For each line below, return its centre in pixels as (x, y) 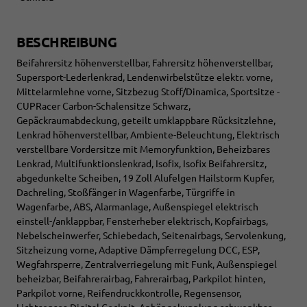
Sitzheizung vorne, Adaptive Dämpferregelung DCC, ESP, (138, 250)
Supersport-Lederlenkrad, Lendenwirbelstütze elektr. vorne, (145, 78)
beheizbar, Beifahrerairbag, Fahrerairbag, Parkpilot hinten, (141, 279)
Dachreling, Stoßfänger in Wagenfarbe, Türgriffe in (126, 193)
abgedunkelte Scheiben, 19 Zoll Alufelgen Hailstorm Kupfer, (145, 179)
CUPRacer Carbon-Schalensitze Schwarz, (103, 107)
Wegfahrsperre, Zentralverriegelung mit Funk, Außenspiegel (147, 265)
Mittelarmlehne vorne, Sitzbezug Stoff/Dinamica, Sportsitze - (148, 92)
